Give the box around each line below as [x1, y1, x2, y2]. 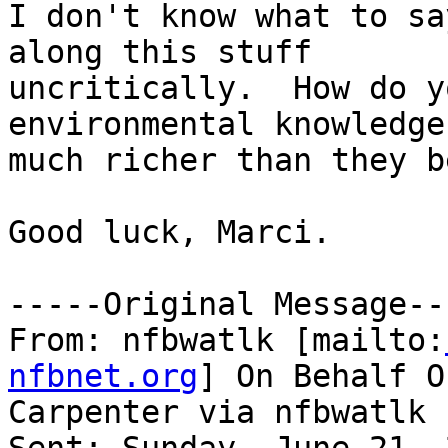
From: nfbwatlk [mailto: [8, 322, 445, 359]
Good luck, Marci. [8, 214, 331, 251]
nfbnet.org [8, 358, 198, 395]
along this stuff [8, 34, 312, 71]
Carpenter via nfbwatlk [8, 394, 426, 431]
